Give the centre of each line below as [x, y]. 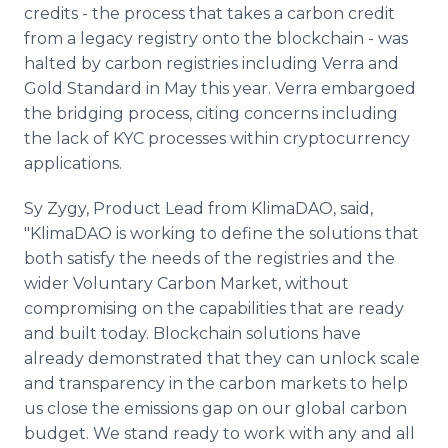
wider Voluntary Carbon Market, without [186, 283]
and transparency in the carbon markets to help [216, 383]
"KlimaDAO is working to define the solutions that [221, 233]
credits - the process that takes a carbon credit [209, 13]
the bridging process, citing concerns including [211, 113]
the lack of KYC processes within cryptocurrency [217, 138]
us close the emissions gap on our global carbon [215, 408]
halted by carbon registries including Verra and [211, 63]
